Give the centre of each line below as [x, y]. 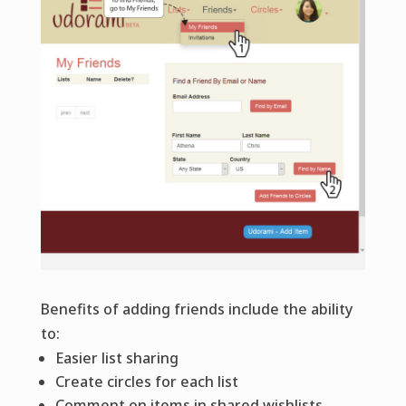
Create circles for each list [146, 381]
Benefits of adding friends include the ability [196, 309]
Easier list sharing [116, 358]
